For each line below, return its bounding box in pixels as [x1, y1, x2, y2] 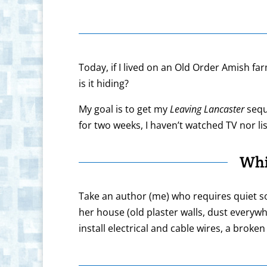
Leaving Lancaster [170, 103, 244, 116]
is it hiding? [79, 77, 129, 91]
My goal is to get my [79, 103, 170, 116]
